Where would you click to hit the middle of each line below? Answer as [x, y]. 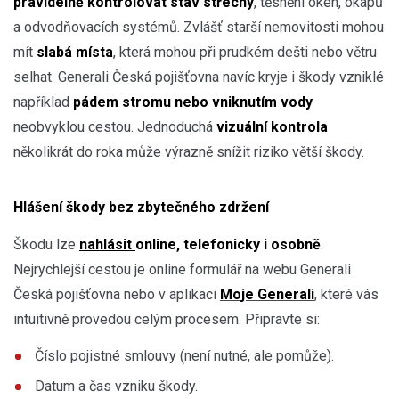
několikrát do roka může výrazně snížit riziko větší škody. [189, 151]
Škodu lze [46, 244]
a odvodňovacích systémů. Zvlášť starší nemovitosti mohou [199, 27]
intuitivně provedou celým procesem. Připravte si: [167, 319]
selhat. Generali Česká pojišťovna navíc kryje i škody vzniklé [199, 77]
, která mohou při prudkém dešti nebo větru [245, 52]
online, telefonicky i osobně [228, 244]
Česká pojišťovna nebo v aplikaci [117, 294]
